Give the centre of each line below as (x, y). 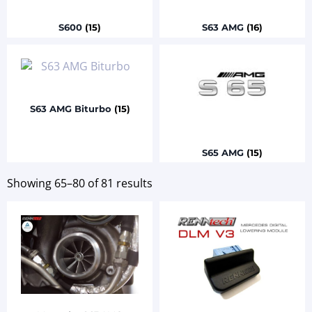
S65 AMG (224, 152)
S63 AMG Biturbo (72, 109)
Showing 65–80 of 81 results (80, 184)
